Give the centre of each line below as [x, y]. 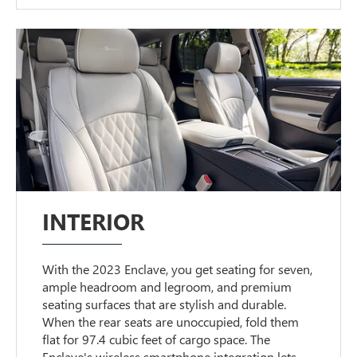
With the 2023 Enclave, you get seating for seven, [178, 269]
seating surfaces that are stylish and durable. [165, 304]
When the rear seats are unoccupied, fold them [171, 322]
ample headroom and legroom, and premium [167, 287]
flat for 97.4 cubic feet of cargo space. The [157, 339]
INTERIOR [94, 222]
